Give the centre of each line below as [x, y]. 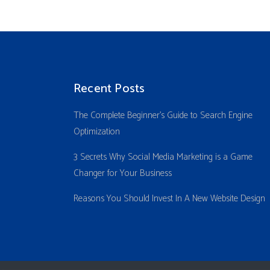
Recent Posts [109, 89]
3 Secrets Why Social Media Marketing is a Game [163, 157]
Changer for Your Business [123, 174]
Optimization [97, 132]
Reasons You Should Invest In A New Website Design [169, 199]
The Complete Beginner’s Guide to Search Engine [163, 116]
